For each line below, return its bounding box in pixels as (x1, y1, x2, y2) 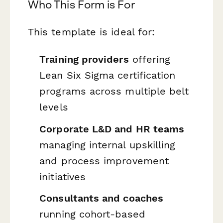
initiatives (39, 170, 86, 183)
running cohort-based (39, 208, 145, 221)
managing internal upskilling (39, 138, 176, 151)
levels (39, 101, 68, 113)
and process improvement (39, 154, 169, 167)
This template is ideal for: (28, 25, 155, 38)
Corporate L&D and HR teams (39, 122, 185, 135)
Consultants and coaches (39, 192, 164, 205)
